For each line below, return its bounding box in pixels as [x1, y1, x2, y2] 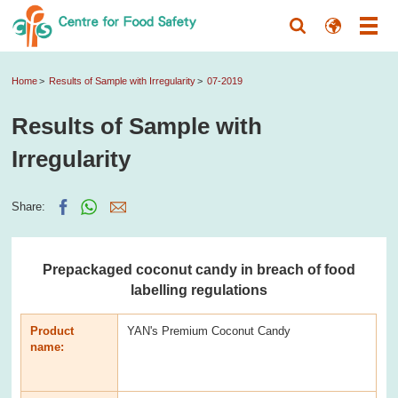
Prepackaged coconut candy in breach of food [42, 260, 355, 277]
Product [30, 323, 75, 338]
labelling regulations [130, 281, 267, 298]
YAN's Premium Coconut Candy [127, 323, 291, 338]
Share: [12, 199, 46, 213]
